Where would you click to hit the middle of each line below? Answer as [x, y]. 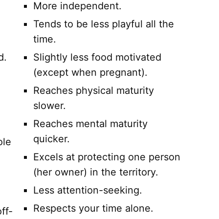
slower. [49, 106]
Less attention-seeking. [88, 190]
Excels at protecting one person [107, 157]
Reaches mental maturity [90, 124]
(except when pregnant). [90, 73]
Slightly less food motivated [97, 57]
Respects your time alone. [93, 208]
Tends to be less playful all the [103, 24]
